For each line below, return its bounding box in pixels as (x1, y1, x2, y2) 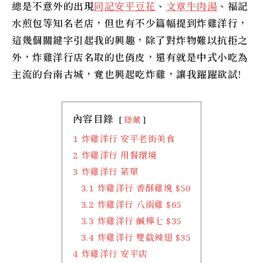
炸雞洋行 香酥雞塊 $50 (97, 182, 191, 194)
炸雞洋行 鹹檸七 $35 (97, 215, 181, 227)
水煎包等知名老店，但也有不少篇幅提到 (12, 16, 197, 31)
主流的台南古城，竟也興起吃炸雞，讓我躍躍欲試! (12, 68, 242, 82)
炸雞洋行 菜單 (81, 166, 139, 178)
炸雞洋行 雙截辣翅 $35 (97, 231, 191, 244)
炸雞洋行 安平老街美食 (81, 133, 176, 145)
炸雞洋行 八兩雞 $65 (97, 198, 181, 211)
